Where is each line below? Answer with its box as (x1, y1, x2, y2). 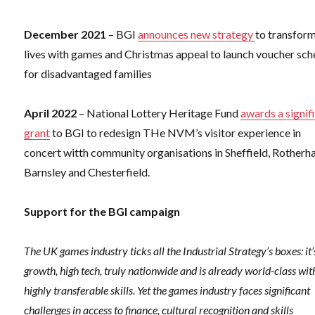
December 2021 (24, 27, 107, 41)
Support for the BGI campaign (24, 205, 181, 219)
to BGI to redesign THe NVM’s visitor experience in (50, 126, 302, 140)
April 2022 (24, 106, 77, 120)
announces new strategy (138, 27, 256, 41)
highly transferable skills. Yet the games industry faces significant (24, 283, 311, 297)
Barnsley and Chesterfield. (24, 165, 150, 179)
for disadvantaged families (24, 67, 153, 81)
